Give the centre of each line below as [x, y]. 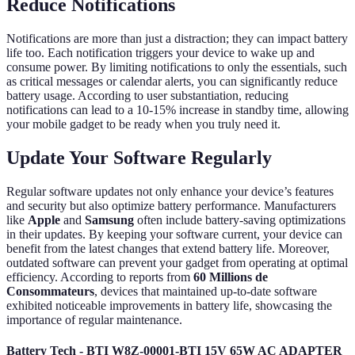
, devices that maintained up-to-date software [206, 291]
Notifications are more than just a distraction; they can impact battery [177, 39]
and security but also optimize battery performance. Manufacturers [171, 205]
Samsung [109, 219]
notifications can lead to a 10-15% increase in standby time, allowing [177, 110]
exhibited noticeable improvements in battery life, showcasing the [169, 305]
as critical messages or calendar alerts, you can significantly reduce [172, 82]
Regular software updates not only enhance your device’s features [170, 191]
